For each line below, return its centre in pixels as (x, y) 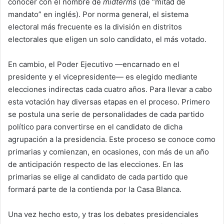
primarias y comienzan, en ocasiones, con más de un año (108, 152)
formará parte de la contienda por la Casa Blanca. (95, 189)
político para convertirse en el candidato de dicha (95, 127)
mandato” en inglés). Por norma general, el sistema (98, 14)
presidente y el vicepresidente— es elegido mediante (103, 77)
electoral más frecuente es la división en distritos (95, 27)
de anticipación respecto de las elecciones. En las (96, 164)
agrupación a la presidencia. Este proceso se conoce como (112, 139)
